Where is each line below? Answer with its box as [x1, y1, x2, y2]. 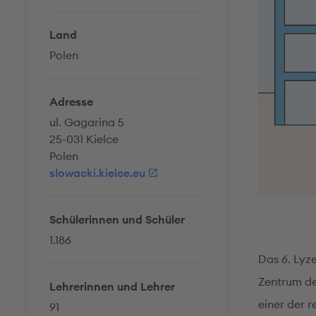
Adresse [49, 95, 93, 109]
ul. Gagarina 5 [49, 115, 124, 129]
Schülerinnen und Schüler [49, 212, 185, 226]
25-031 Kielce [49, 132, 119, 146]
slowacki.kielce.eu [49, 166, 145, 180]
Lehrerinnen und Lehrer [49, 279, 175, 293]
